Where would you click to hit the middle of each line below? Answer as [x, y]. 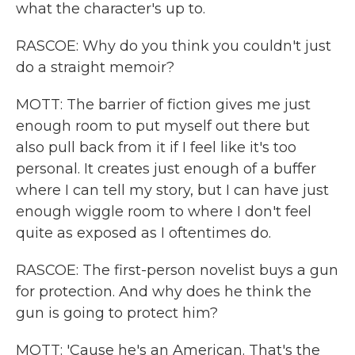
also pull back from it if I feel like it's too [156, 147]
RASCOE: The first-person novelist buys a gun [177, 270]
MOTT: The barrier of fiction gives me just [163, 105]
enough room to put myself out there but [163, 126]
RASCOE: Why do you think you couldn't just [174, 46]
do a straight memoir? [95, 67]
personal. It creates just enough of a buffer [166, 169]
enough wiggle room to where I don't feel [164, 212]
